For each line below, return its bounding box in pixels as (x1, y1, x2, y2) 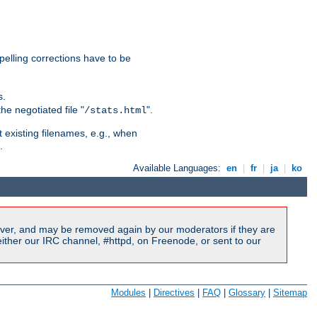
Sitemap (273, 287, 307, 299)
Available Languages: (133, 163, 224, 174)
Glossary (229, 287, 265, 299)
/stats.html (84, 105, 146, 117)
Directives (154, 287, 195, 299)
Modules (111, 287, 146, 299)
